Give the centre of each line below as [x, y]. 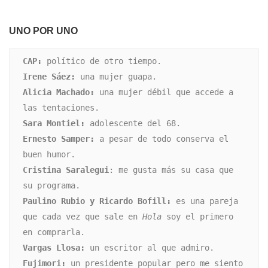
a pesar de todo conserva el [161, 138]
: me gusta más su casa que [171, 170]
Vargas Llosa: [54, 247]
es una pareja [204, 201]
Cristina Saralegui [66, 170]
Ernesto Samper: [58, 138]
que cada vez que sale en [82, 216]
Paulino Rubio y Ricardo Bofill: [97, 201]
